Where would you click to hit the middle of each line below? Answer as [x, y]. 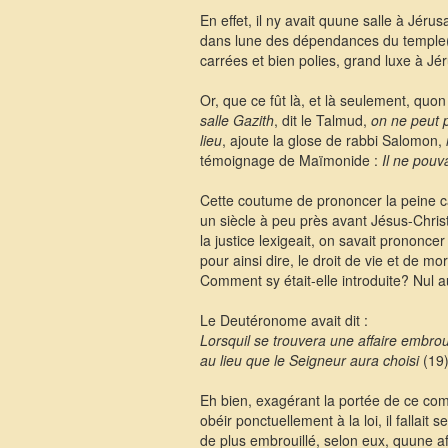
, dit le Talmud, [322, 120]
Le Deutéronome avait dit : [283, 320]
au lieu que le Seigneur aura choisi [309, 360]
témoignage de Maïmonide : [290, 160]
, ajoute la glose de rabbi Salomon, [333, 140]
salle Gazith [236, 120]
